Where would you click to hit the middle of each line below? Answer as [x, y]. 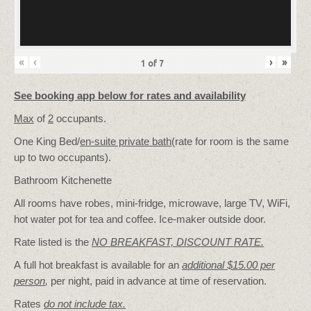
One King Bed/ [47, 141]
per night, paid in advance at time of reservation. [157, 280]
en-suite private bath [126, 141]
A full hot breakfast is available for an [98, 264]
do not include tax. [85, 303]
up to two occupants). [62, 157]
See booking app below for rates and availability [130, 95]
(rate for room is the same [230, 141]
